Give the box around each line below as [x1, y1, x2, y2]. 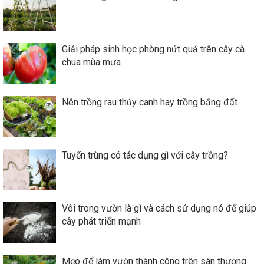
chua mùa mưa [62, 56, 121, 68]
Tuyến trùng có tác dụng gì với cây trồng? [62, 149, 228, 161]
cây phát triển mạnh [62, 215, 141, 227]
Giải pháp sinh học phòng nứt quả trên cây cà [62, 43, 245, 55]
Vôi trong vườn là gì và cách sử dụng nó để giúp [62, 202, 256, 214]
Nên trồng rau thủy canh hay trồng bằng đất [62, 96, 237, 108]
